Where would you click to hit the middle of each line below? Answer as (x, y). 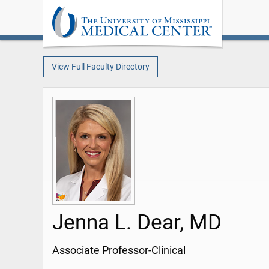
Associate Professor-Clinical (119, 251)
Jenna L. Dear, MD (137, 222)
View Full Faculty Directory (100, 67)
